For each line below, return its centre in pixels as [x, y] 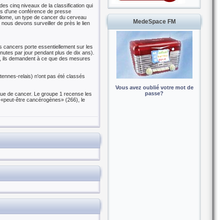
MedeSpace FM [154, 22]
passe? [154, 93]
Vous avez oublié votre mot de [154, 87]
